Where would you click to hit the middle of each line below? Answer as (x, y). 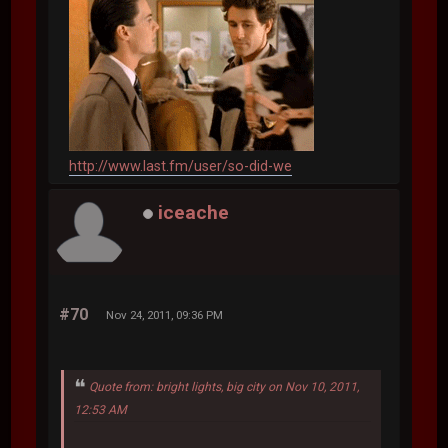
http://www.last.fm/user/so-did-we (181, 166)
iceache (194, 213)
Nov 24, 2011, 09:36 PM (165, 314)
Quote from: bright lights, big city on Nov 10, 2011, (224, 386)
